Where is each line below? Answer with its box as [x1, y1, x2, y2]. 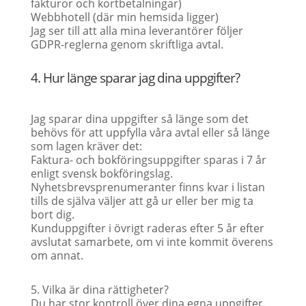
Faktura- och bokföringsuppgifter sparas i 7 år [30, 152, 266, 167]
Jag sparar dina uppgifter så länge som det [30, 111, 249, 126]
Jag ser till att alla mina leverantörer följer [30, 23, 243, 38]
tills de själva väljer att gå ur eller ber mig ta [30, 193, 253, 208]
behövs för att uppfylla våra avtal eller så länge [30, 125, 270, 140]
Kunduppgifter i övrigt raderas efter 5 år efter [30, 221, 264, 236]
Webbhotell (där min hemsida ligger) [30, 10, 219, 25]
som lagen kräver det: [30, 139, 142, 154]
